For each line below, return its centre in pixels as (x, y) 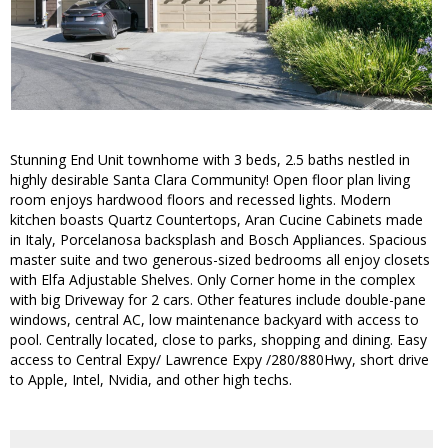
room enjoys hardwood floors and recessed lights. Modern (200, 200)
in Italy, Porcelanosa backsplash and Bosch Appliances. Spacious (218, 240)
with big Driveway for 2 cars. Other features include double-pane (218, 300)
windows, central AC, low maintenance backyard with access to (214, 320)
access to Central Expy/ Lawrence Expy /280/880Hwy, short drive (219, 360)
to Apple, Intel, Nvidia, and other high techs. (151, 380)
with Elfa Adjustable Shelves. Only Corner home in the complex (212, 280)
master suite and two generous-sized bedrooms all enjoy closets (220, 260)
